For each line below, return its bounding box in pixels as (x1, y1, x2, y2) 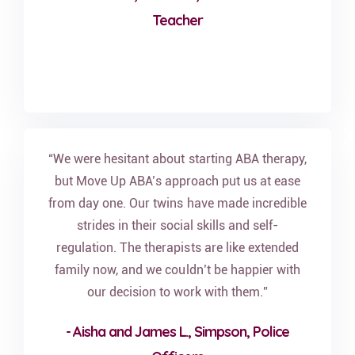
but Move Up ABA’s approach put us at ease (54, 174, 301, 189)
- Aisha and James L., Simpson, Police (65, 323, 290, 341)
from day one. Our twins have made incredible (48, 196, 307, 211)
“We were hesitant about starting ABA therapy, (48, 151, 307, 166)
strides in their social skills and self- (76, 218, 279, 233)
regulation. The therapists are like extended (56, 240, 299, 255)
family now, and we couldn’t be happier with (55, 262, 300, 277)
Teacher (152, 11, 203, 29)
